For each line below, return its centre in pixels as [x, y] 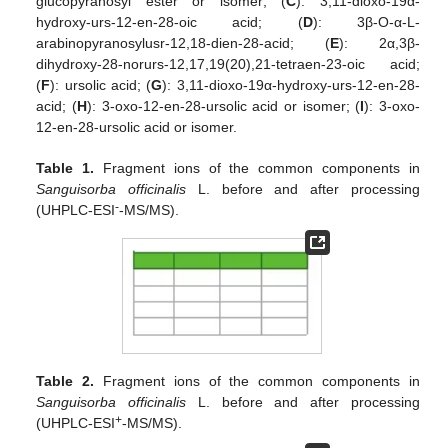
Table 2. [65, 380]
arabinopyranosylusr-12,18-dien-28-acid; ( [183, 43]
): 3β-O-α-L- [366, 22]
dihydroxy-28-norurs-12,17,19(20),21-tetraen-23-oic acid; [228, 64]
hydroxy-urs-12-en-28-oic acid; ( [169, 22]
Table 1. [65, 168]
